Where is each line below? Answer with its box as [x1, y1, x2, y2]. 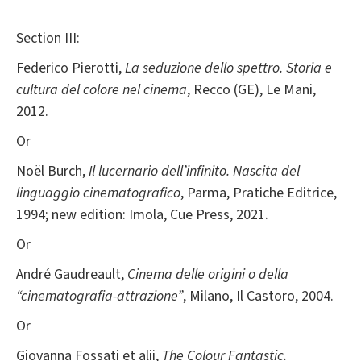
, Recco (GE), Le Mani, [187, 79, 316, 100]
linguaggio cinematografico [16, 182, 180, 203]
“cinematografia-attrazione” [16, 285, 183, 306]
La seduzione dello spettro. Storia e [125, 57, 332, 78]
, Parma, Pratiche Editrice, [180, 182, 337, 203]
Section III [16, 27, 77, 48]
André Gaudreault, [16, 263, 127, 284]
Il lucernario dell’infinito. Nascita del [89, 160, 300, 181]
